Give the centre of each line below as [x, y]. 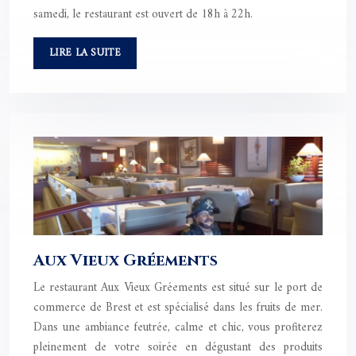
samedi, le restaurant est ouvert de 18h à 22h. [143, 15]
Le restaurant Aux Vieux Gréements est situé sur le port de [178, 288]
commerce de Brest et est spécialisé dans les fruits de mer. [178, 308]
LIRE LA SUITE [85, 53]
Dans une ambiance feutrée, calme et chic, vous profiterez [178, 328]
